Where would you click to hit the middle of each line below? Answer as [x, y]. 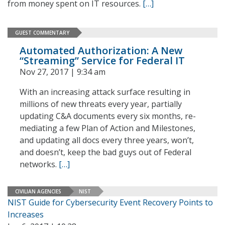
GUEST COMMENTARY [42, 32]
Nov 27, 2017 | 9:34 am [63, 72]
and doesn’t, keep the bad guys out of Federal [105, 152]
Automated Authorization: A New [101, 50]
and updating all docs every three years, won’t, [107, 140]
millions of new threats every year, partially [101, 104]
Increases [26, 214]
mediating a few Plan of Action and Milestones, [107, 128]
